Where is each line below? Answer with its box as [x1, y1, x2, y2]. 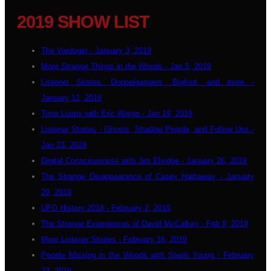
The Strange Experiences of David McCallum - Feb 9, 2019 [41, 219, 248, 228]
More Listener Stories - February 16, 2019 [41, 235, 187, 244]
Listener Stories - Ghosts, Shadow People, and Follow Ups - [41, 125, 254, 134]
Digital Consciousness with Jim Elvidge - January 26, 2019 [41, 156, 247, 165]
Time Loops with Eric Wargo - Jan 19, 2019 [41, 109, 192, 118]
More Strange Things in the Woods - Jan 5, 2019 [41, 62, 211, 71]
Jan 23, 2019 [41, 140, 87, 149]
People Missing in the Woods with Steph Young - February [41, 250, 254, 260]
